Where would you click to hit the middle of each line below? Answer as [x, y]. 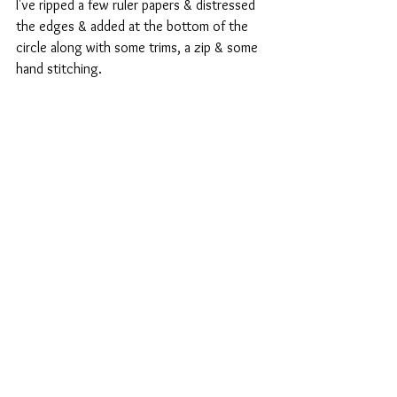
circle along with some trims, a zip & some [139, 47]
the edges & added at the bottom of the [134, 26]
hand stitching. [59, 68]
